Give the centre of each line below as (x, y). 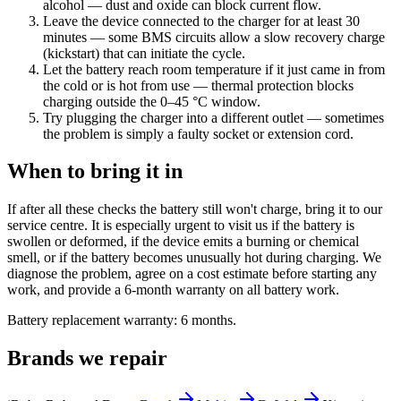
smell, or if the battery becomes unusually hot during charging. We (194, 258)
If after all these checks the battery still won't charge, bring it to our (195, 209)
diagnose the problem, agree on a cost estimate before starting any (192, 274)
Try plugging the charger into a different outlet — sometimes (213, 117)
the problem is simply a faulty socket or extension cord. (198, 133)
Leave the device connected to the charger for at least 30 (201, 21)
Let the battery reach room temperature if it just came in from (214, 69)
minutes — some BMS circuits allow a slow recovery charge (214, 37)
